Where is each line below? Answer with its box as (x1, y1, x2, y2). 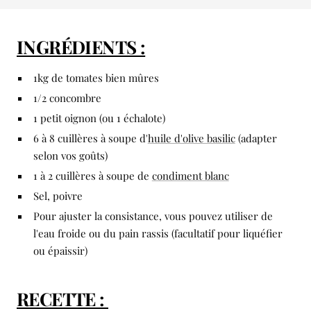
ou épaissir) (33, 243, 87, 258)
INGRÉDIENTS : (17, 34, 146, 59)
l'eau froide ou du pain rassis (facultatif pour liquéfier (33, 226, 283, 240)
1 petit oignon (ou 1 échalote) (33, 110, 165, 125)
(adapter (235, 131, 277, 145)
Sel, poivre (33, 188, 83, 203)
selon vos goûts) (33, 148, 108, 162)
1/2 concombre (33, 90, 101, 105)
